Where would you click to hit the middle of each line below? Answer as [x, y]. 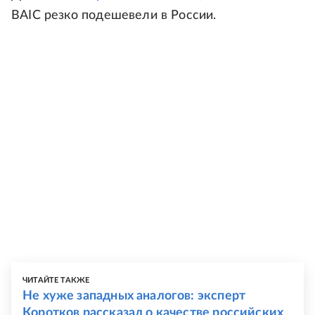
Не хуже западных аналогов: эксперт [134, 296]
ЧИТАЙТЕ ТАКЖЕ [56, 281]
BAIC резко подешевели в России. [114, 16]
